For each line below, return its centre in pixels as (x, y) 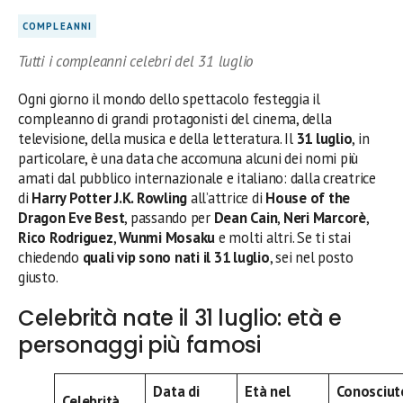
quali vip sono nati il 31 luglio (176, 257)
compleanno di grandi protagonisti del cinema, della (175, 118)
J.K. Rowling (151, 197)
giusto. (38, 277)
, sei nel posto (311, 257)
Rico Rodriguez (66, 237)
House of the (308, 197)
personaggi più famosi (139, 345)
